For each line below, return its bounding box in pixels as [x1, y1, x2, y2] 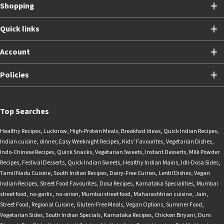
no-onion [55, 189, 78, 198]
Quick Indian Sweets [67, 158, 120, 167]
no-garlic [29, 189, 52, 198]
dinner [39, 137, 56, 146]
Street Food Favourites [40, 179, 96, 188]
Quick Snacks [57, 147, 92, 156]
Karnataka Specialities [135, 179, 193, 188]
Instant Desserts [145, 147, 186, 156]
